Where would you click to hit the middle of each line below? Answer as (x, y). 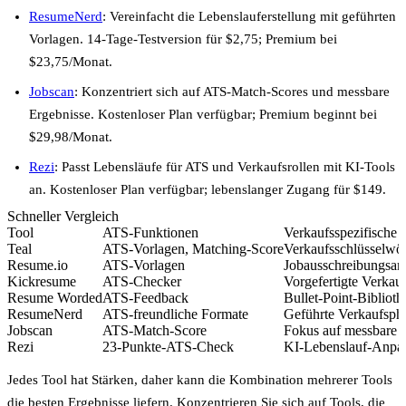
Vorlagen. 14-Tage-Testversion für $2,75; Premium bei (183, 39)
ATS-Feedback (145, 297)
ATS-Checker (142, 281)
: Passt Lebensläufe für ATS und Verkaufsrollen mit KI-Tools (225, 166)
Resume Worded (55, 297)
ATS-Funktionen (150, 232)
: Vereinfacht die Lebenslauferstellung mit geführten (249, 16)
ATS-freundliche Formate (175, 314)
